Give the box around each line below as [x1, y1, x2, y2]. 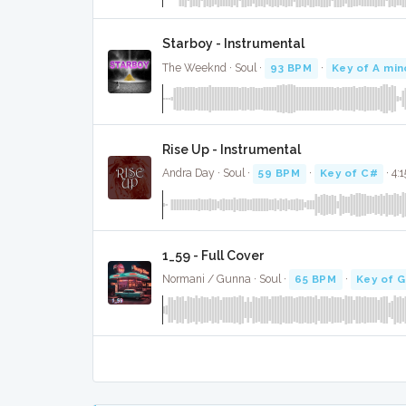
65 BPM [295, 272, 337, 285]
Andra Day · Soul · [162, 167, 253, 180]
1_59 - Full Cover [162, 247, 265, 263]
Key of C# [319, 167, 379, 180]
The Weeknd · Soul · [162, 61, 265, 74]
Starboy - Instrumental [162, 36, 304, 52]
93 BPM [270, 61, 313, 74]
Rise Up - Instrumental [162, 141, 301, 157]
